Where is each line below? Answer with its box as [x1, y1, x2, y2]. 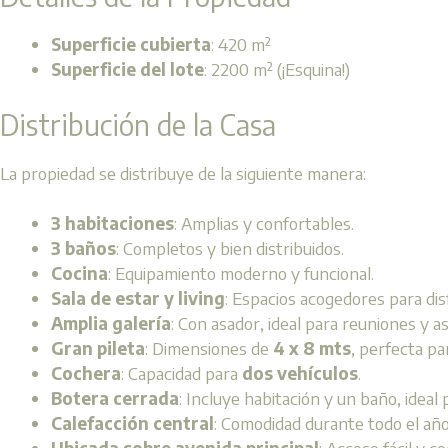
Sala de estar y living [51, 287, 225, 310]
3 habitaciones [51, 212, 174, 235]
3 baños [51, 237, 116, 260]
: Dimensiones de [145, 337, 273, 360]
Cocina [51, 262, 108, 285]
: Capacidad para [121, 362, 242, 385]
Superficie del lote [51, 58, 204, 81]
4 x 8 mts [273, 337, 351, 360]
